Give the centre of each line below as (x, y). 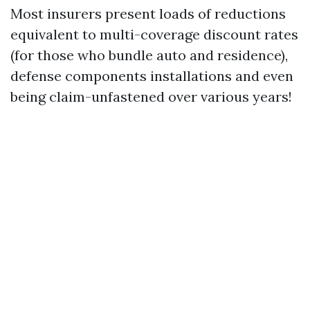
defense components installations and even (152, 76)
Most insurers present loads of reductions (148, 13)
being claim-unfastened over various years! (151, 97)
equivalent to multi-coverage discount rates (154, 34)
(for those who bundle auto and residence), (149, 55)
